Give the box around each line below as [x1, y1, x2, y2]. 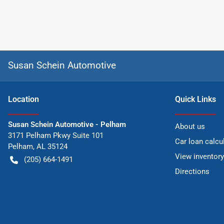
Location [8, 94, 39, 104]
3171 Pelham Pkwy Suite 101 [8, 131, 103, 140]
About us [175, 122, 205, 131]
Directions [175, 167, 209, 176]
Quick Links [175, 94, 216, 104]
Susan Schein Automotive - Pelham [8, 120, 126, 129]
